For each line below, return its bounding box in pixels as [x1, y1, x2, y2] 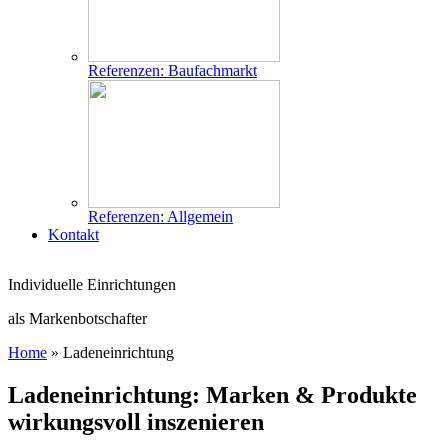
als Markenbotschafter [8, 310, 147, 327]
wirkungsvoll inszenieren [8, 408, 264, 435]
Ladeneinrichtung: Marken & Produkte [8, 381, 417, 408]
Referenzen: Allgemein [88, 208, 233, 225]
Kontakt [48, 226, 99, 243]
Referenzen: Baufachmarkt [88, 62, 257, 79]
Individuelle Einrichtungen [8, 276, 176, 293]
